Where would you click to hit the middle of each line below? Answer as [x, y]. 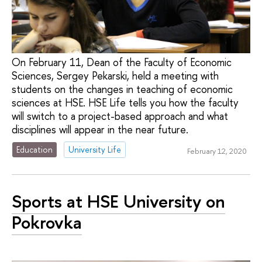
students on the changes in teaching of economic [122, 89]
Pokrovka [47, 223]
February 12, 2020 [217, 151]
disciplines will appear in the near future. [100, 130]
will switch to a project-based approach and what [120, 116]
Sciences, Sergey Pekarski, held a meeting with [115, 76]
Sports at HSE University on [118, 201]
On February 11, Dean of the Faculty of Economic [122, 63]
